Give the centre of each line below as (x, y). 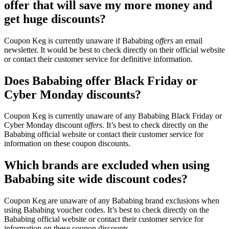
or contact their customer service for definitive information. (98, 59)
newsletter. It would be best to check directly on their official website (114, 50)
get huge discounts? (55, 19)
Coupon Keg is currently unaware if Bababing (80, 40)
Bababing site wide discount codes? (96, 179)
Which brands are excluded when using (107, 165)
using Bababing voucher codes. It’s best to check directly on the (107, 210)
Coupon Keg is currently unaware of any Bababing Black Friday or (113, 116)
